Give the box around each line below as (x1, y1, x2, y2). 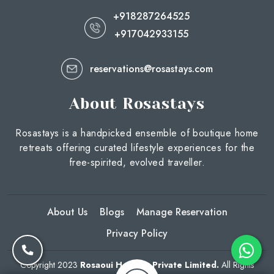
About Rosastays (69, 94, 205, 113)
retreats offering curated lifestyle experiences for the (19, 140, 255, 155)
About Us (46, 204, 87, 219)
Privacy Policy (106, 226, 168, 240)
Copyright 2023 (20, 258, 80, 271)
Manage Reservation (136, 204, 228, 219)
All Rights (219, 258, 254, 271)
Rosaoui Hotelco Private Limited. (80, 258, 219, 271)
